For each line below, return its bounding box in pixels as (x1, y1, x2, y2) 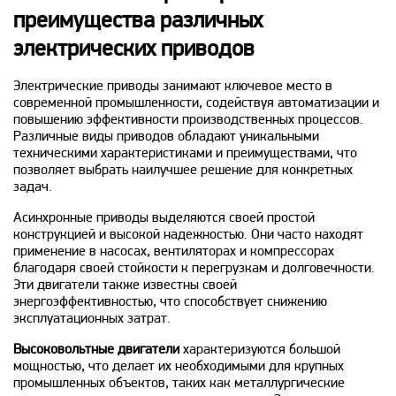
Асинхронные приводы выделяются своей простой (13, 210, 315, 225)
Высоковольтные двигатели (13, 342, 179, 357)
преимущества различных (13, 9, 263, 34)
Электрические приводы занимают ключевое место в (13, 79, 332, 94)
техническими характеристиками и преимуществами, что (13, 146, 357, 161)
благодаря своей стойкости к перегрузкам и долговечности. (13, 261, 375, 276)
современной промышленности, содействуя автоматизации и (13, 95, 379, 110)
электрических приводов (13, 37, 255, 62)
